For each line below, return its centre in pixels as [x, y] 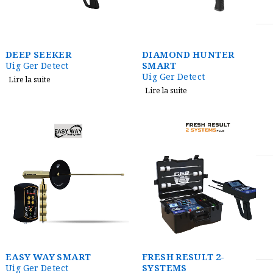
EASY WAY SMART [48, 258]
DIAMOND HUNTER [188, 56]
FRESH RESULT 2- [183, 258]
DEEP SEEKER [39, 56]
